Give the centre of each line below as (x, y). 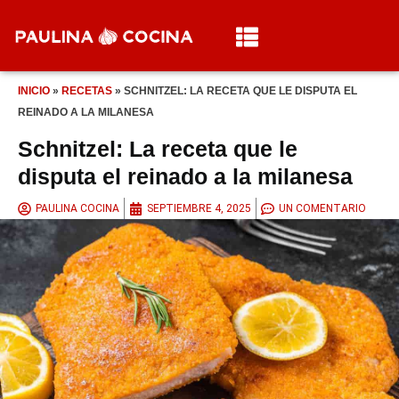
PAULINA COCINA (77, 209)
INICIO (34, 91)
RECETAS (87, 91)
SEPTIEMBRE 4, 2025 (199, 209)
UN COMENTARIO (322, 209)
